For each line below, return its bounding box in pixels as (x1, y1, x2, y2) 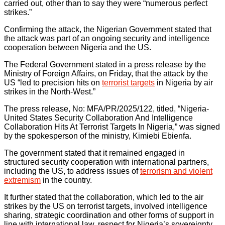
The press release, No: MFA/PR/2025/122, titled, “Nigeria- (4, 104, 209, 113)
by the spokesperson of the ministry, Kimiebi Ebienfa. (4, 131, 191, 140)
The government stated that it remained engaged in (4, 148, 185, 157)
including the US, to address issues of (4, 166, 140, 175)
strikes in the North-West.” (4, 87, 95, 96)
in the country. (41, 175, 92, 184)
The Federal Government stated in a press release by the (4, 60, 206, 69)
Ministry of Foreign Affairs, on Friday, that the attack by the (4, 69, 208, 78)
